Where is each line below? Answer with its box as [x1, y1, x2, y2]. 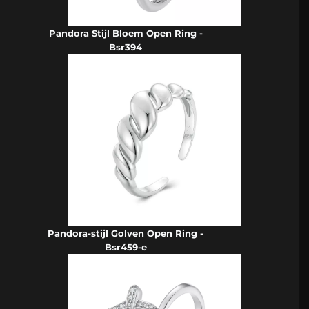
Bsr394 [109, 41, 143, 53]
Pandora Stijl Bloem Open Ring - [48, 28, 203, 39]
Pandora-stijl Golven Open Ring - [48, 228, 204, 239]
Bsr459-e [104, 241, 147, 253]
